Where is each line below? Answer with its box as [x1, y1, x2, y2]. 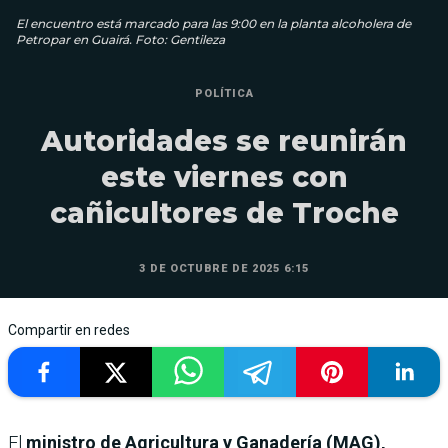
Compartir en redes [8, 321, 130, 338]
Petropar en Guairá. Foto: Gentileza [16, 31, 225, 47]
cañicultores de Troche [49, 195, 399, 230]
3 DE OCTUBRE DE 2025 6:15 [139, 261, 309, 275]
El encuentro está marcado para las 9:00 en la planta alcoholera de [16, 15, 411, 31]
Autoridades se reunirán [41, 123, 407, 158]
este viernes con [100, 159, 348, 194]
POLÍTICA [194, 86, 254, 100]
